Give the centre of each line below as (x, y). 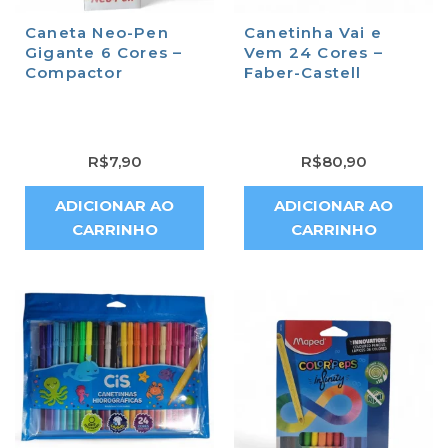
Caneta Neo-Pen (97, 32)
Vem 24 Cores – (313, 52)
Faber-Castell (303, 72)
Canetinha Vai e (313, 32)
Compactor (74, 72)
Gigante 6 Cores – (104, 52)
